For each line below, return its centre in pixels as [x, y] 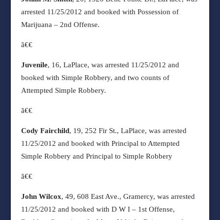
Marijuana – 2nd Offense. [60, 25]
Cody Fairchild [45, 131]
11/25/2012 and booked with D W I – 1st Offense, [98, 209]
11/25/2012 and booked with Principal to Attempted [100, 143]
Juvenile [34, 65]
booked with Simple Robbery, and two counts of [95, 78]
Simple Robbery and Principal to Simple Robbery [96, 156]
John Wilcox [41, 196]
